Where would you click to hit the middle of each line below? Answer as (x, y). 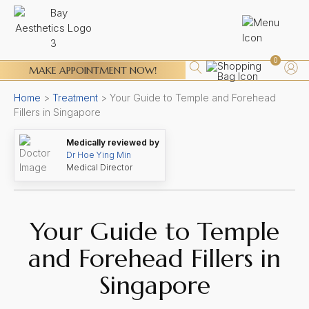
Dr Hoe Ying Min (99, 155)
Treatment (75, 98)
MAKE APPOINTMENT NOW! (92, 70)
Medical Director (99, 167)
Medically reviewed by (113, 142)
